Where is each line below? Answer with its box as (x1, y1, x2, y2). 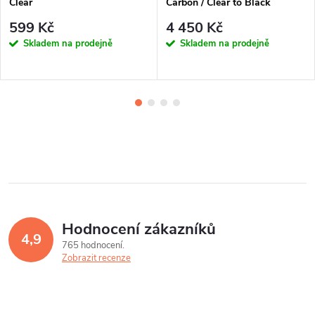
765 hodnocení (62, 239, 124, 252)
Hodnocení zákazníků (62, 219, 216, 240)
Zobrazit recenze (62, 252, 131, 265)
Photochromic (166, 9, 229, 23)
